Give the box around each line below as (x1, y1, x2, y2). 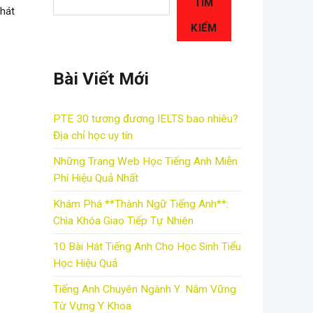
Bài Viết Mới (53, 68, 149, 89)
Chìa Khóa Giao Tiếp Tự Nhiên (53, 214, 194, 228)
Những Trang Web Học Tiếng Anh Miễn (53, 155, 238, 168)
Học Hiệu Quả (53, 257, 117, 270)
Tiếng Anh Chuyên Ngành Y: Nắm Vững (53, 283, 236, 296)
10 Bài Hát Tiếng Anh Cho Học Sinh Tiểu (53, 240, 241, 254)
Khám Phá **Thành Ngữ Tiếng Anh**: (53, 198, 228, 211)
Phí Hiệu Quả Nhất (53, 172, 138, 185)
